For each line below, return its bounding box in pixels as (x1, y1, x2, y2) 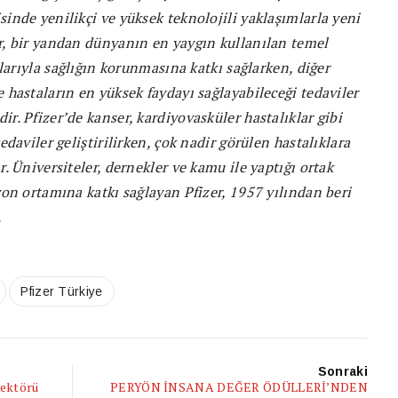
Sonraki (317, 364, 368, 378)
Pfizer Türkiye (20, 284, 103, 298)
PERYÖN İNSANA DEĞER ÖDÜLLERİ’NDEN (110, 378, 368, 395)
